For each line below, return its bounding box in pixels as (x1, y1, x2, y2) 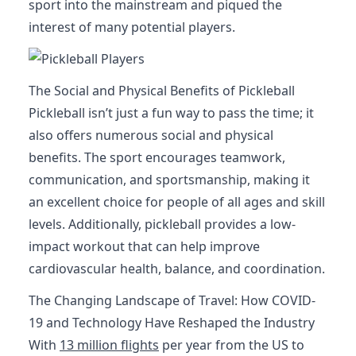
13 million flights (60, 336, 159, 354)
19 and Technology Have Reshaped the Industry (29, 314, 315, 331)
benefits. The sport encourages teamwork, (29, 149, 285, 166)
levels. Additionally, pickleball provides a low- (29, 215, 296, 233)
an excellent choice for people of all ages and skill (29, 193, 325, 211)
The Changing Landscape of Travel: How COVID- (29, 292, 315, 309)
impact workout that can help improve (29, 238, 260, 255)
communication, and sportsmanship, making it (29, 171, 310, 188)
